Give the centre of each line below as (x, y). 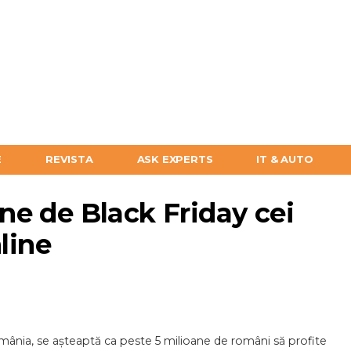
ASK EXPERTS (175, 159)
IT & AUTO (285, 159)
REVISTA (69, 159)
